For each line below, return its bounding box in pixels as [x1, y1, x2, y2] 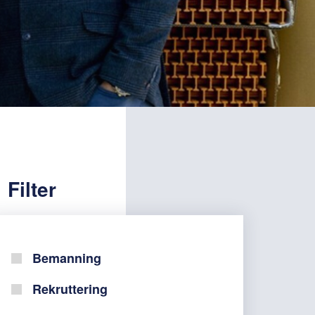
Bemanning [32, 249, 101, 267]
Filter [8, 174, 56, 203]
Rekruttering [32, 280, 108, 298]
